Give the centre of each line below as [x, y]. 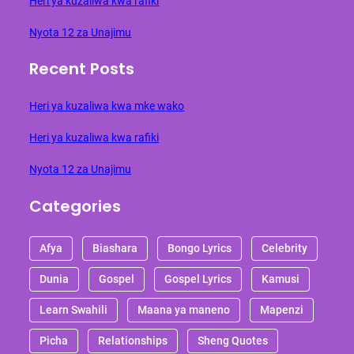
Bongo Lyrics [200, 249]
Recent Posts [82, 69]
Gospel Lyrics [198, 279]
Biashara [115, 249]
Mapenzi [282, 310]
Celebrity [285, 249]
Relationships [133, 341]
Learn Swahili [74, 310]
